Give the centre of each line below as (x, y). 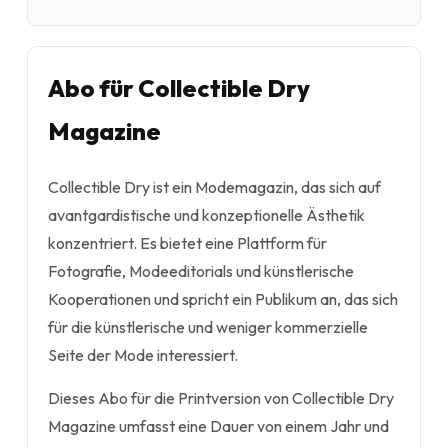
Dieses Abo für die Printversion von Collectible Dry (221, 398)
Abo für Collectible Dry (179, 88)
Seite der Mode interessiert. (143, 355)
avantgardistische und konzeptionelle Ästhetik (206, 215)
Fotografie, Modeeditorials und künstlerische (201, 271)
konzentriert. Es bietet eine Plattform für (187, 243)
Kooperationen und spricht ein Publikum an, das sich (223, 299)
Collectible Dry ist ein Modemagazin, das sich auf (214, 187)
